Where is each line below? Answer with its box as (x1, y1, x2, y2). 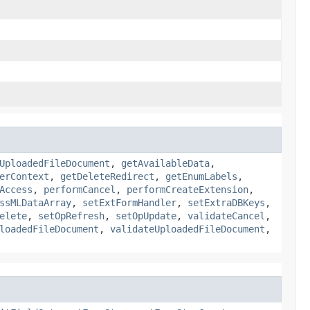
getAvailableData (121, 157, 210, 169)
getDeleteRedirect (60, 170, 154, 182)
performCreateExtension (127, 183, 248, 195)
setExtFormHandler (82, 197, 176, 208)
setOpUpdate (116, 210, 176, 221)
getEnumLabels (165, 170, 237, 182)
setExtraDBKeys (188, 197, 265, 208)
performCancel (44, 183, 116, 195)
